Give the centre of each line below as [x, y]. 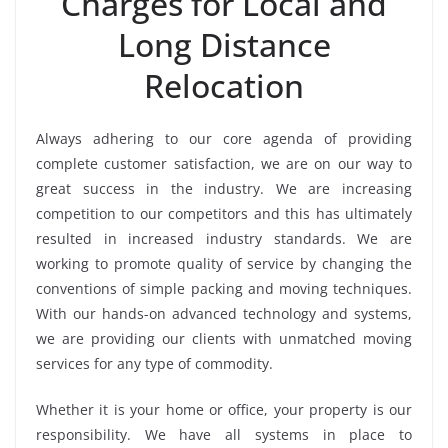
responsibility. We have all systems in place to [224, 435]
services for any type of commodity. [154, 364]
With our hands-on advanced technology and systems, [224, 314]
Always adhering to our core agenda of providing [224, 139]
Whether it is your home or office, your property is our [224, 410]
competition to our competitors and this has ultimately [224, 214]
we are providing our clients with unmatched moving [224, 339]
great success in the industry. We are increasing [224, 189]
